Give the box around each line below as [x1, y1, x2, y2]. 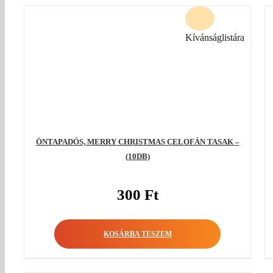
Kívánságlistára [185, 32, 245, 43]
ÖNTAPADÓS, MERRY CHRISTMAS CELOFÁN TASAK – [35, 136, 239, 146]
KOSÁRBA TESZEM [103, 229, 172, 238]
